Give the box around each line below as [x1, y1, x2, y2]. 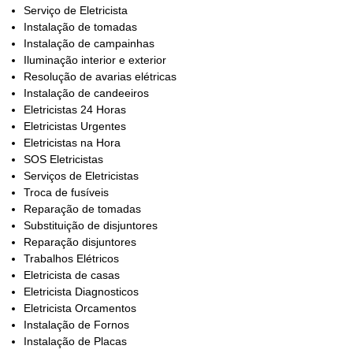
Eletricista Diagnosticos [24, 285, 139, 299]
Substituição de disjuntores [24, 219, 158, 232]
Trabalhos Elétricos [24, 252, 119, 266]
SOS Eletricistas [24, 153, 103, 166]
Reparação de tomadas [24, 203, 141, 216]
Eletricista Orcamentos [24, 302, 136, 315]
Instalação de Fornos [24, 318, 129, 332]
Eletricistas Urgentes [24, 120, 126, 133]
